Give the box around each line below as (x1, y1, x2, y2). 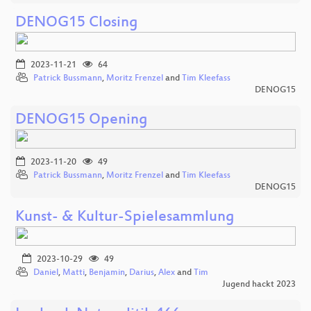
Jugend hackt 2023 (222, 279, 296, 289)
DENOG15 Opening (15, 111, 148, 129)
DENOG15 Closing (15, 14, 138, 32)
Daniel (33, 267, 58, 278)
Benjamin (89, 267, 125, 278)
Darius (129, 267, 154, 278)
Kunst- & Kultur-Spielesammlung (15, 208, 235, 226)
